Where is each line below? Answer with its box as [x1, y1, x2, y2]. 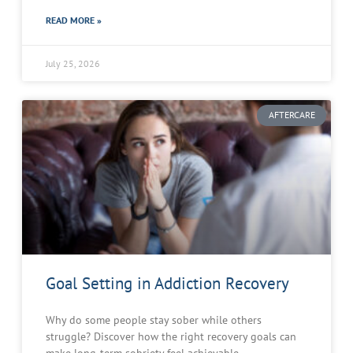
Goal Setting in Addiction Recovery [46, 273, 289, 295]
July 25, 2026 [46, 58, 100, 70]
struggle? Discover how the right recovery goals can [46, 329, 296, 344]
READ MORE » [46, 14, 102, 27]
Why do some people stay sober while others [46, 313, 262, 328]
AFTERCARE [268, 109, 315, 121]
